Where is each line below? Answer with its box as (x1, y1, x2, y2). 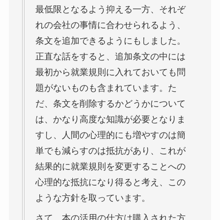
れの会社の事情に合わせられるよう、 (35, 19, 186, 30)
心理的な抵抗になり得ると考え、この (35, 176, 186, 187)
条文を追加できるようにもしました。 (35, 35, 186, 46)
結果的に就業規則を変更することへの (35, 161, 186, 171)
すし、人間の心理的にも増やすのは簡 (35, 129, 186, 140)
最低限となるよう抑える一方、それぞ (35, 3, 186, 14)
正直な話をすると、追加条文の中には (35, 51, 186, 61)
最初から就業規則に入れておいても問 (35, 66, 186, 77)
